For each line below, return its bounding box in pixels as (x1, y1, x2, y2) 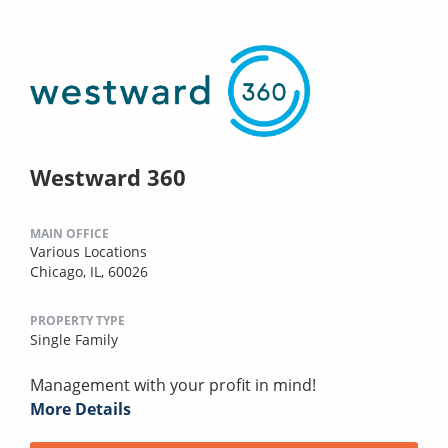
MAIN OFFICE (30, 224, 109, 242)
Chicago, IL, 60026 (30, 261, 148, 281)
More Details (30, 397, 131, 420)
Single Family (30, 329, 118, 349)
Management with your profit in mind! (30, 373, 316, 396)
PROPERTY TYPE (30, 311, 125, 329)
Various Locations (30, 241, 147, 261)
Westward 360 (30, 161, 186, 192)
